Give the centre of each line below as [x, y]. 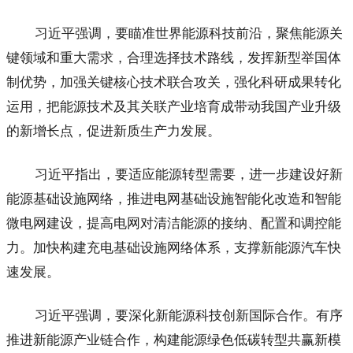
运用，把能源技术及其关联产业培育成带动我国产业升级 [174, 106]
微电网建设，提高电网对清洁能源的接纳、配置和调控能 [174, 223]
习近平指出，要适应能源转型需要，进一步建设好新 [189, 174]
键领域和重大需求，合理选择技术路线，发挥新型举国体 [174, 58]
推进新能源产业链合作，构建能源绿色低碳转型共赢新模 [174, 340]
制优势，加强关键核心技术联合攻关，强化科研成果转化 [174, 82]
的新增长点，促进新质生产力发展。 [113, 131]
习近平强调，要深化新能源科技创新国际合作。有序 [189, 315]
